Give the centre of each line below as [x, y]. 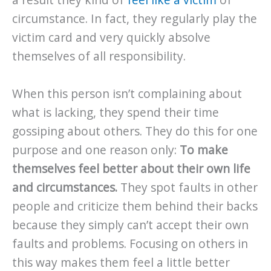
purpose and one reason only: [96, 150]
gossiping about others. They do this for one [135, 131]
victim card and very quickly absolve [111, 38]
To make [204, 150]
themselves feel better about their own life [131, 168]
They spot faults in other [188, 187]
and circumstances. [65, 187]
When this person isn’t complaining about [127, 93]
